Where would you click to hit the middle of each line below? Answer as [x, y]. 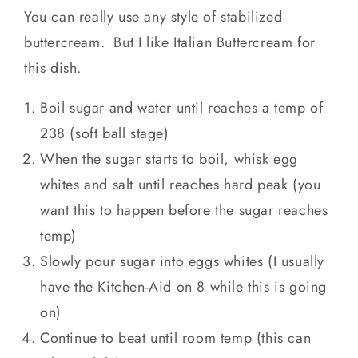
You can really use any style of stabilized [153, 17]
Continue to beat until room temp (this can [176, 338]
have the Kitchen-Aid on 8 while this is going [184, 287]
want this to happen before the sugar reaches [184, 211]
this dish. [55, 68]
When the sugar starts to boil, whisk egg [169, 159]
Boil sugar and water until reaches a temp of [182, 108]
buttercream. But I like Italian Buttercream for [170, 43]
